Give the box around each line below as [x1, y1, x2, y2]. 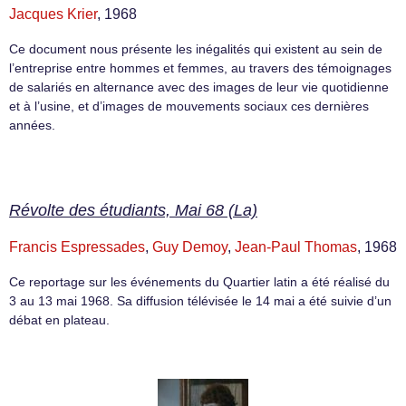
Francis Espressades [9, 239, 145, 256]
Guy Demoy [152, 239, 227, 256]
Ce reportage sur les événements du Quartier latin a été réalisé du [9, 275, 390, 290]
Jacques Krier [9, 5, 97, 22]
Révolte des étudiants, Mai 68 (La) [9, 201, 257, 220]
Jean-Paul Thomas [235, 239, 357, 256]
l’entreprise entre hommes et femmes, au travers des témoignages [9, 60, 391, 75]
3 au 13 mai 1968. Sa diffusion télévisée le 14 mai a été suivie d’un [9, 294, 391, 309]
